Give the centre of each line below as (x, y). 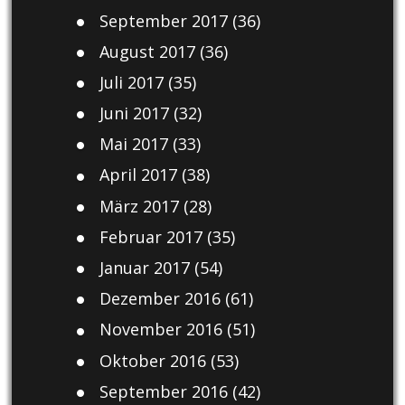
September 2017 (163, 20)
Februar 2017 (151, 236)
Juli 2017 (131, 82)
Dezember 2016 (160, 299)
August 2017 (147, 51)
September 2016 (163, 391)
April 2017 (138, 175)
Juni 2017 (134, 113)
